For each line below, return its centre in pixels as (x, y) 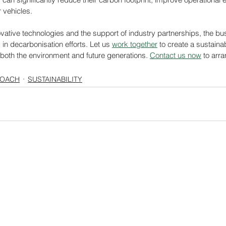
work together (135, 44)
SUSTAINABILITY (55, 79)
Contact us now (176, 55)
